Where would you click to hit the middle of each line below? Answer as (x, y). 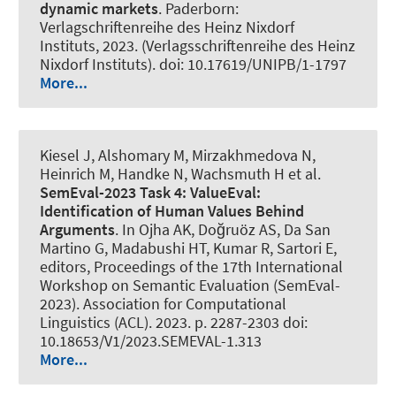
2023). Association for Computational (163, 304)
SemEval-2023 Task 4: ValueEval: (150, 193)
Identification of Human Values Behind (172, 211)
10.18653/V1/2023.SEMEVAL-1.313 (151, 341)
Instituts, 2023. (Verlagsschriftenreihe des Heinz (198, 46)
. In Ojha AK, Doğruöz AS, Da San (223, 230)
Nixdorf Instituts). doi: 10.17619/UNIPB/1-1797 (193, 65)
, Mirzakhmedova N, (250, 156)
